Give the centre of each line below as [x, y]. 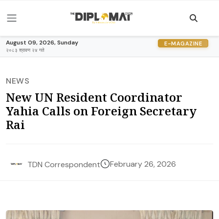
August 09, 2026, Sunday [42, 43]
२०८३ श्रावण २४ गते [25, 50]
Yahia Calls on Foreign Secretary [101, 111]
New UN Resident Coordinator [94, 97]
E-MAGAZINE [183, 43]
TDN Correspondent [64, 164]
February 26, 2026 [143, 164]
